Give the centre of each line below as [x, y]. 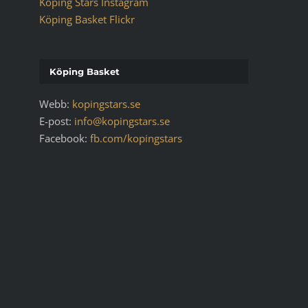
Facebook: [64, 139]
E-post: [56, 121]
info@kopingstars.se [122, 121]
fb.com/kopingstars [136, 139]
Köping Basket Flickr [87, 20]
